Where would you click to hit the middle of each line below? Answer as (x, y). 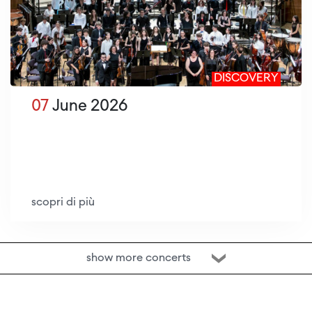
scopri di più (63, 203)
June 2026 (88, 107)
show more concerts (139, 259)
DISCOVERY (246, 79)
